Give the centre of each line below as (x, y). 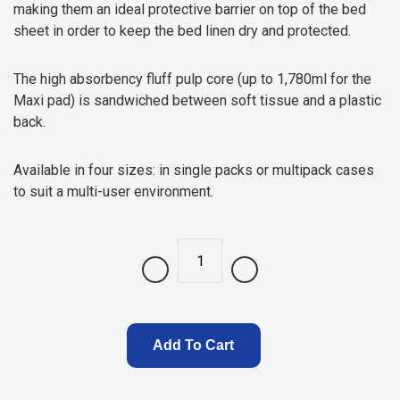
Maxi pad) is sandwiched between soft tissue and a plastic (197, 100)
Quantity (167, 279)
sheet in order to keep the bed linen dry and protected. (182, 31)
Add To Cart (193, 345)
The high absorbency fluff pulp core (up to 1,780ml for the (192, 79)
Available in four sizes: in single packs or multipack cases (194, 170)
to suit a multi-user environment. (113, 192)
